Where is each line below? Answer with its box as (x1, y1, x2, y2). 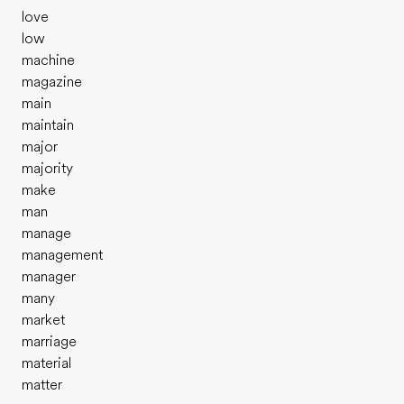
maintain (22, 117, 74, 133)
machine (22, 52, 75, 69)
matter (22, 377, 62, 393)
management (22, 247, 103, 263)
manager (22, 269, 76, 285)
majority (22, 161, 73, 177)
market (22, 312, 65, 328)
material (22, 355, 71, 372)
